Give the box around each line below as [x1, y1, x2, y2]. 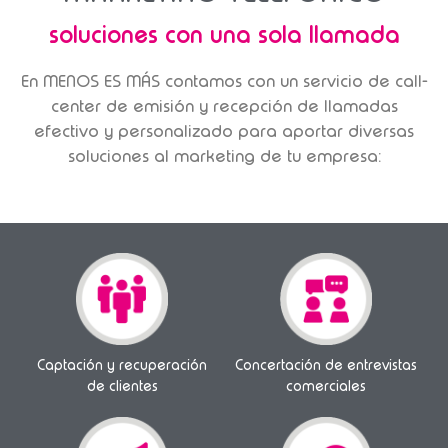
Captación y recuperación [37, 356, 207, 373]
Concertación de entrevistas [235, 356, 417, 373]
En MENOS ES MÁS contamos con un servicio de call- [20, 70, 428, 91]
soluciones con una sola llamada [48, 20, 400, 48]
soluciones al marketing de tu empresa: [67, 145, 381, 166]
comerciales [286, 377, 366, 394]
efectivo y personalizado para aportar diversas [34, 120, 414, 141]
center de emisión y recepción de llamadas [50, 95, 398, 116]
